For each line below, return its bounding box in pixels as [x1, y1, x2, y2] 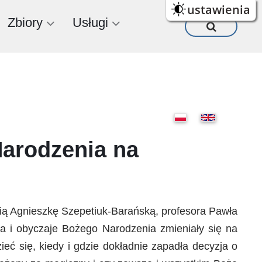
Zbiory [8, 15, 43, 30]
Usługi [73, 15, 108, 30]
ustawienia [187, 1, 250, 18]
